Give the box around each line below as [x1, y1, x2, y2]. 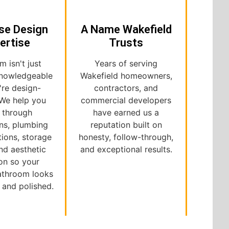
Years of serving [95, 58, 158, 69]
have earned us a [93, 107, 159, 118]
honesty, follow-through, [79, 132, 174, 143]
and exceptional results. [80, 144, 172, 155]
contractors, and [94, 83, 158, 94]
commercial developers [81, 95, 172, 106]
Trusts [109, 36, 144, 50]
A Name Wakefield [80, 23, 172, 36]
